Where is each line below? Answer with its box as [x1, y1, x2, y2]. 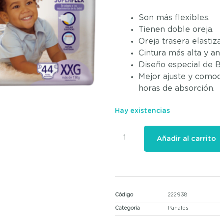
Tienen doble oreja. [138, 25, 214, 33]
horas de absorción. [138, 84, 215, 92]
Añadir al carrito [157, 135, 216, 143]
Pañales [168, 206, 188, 211]
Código [115, 192, 133, 198]
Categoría [115, 206, 140, 211]
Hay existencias [115, 107, 170, 114]
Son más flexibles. [138, 13, 210, 22]
